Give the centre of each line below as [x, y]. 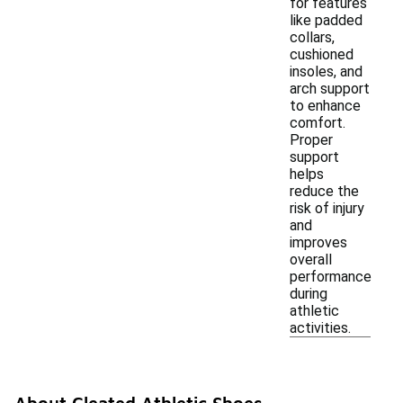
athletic [314, 311]
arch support [330, 89]
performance [331, 277]
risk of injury [327, 208]
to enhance [325, 106]
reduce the [324, 191]
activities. [320, 328]
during [309, 294]
